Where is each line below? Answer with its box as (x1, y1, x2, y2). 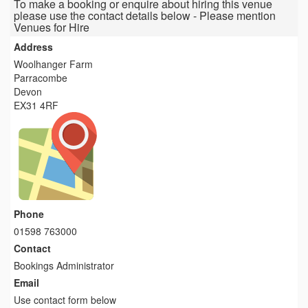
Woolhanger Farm (14, 56, 93, 71)
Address (14, 39, 53, 54)
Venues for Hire (14, 19, 89, 35)
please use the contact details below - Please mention (14, 7, 276, 23)
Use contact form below (14, 292, 116, 307)
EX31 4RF (14, 98, 58, 112)
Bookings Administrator (14, 258, 114, 272)
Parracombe (14, 70, 67, 85)
